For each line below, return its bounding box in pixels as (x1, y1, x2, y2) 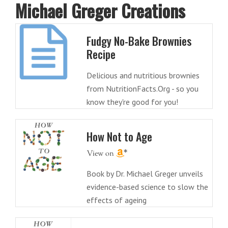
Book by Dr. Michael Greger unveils (86, 168, 203, 179)
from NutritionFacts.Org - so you (86, 83, 198, 94)
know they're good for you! (86, 97, 178, 107)
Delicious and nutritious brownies (86, 70, 199, 81)
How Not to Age (86, 128, 152, 145)
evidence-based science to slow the (86, 182, 208, 192)
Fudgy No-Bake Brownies (86, 33, 191, 49)
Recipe (86, 46, 116, 63)
